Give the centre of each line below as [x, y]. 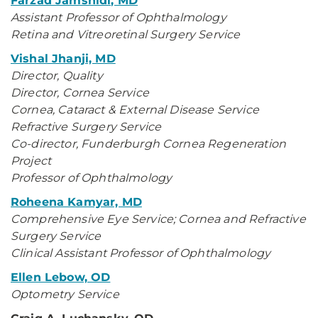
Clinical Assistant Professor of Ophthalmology [141, 253]
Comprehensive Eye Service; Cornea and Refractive [158, 219]
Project [31, 161]
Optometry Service [66, 294]
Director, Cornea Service [80, 93]
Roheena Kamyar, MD [76, 202]
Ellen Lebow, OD [61, 277]
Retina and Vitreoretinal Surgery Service [127, 34]
